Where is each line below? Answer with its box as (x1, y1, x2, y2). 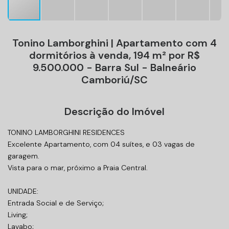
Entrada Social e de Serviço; (8, 198, 104, 208)
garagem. (8, 151, 39, 161)
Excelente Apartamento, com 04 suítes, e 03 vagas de (8, 139, 195, 149)
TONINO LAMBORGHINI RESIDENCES (8, 127, 125, 137)
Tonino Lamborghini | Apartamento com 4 (12, 36, 217, 50)
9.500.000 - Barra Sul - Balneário (33, 60, 196, 74)
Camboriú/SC (81, 73, 148, 86)
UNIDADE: (8, 186, 38, 196)
